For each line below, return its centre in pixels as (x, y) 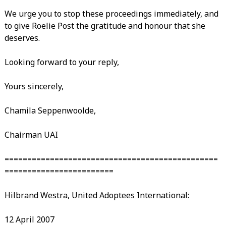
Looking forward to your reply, (62, 62)
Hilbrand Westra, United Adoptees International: (97, 195)
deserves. (22, 38)
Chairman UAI (31, 134)
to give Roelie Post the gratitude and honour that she (105, 25)
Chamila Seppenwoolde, (50, 110)
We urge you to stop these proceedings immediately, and (111, 13)
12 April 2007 (29, 219)
